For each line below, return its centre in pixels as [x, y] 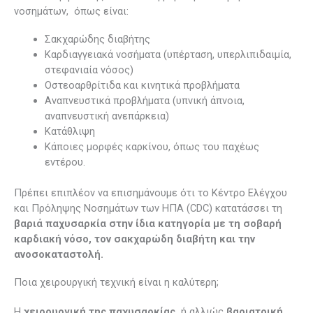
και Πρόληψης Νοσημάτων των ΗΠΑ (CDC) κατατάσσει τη [148, 209]
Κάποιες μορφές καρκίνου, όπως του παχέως [152, 147]
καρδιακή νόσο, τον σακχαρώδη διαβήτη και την [134, 239]
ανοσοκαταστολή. [59, 255]
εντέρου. [65, 162]
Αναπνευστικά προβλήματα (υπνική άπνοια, [144, 101]
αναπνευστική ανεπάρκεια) [107, 116]
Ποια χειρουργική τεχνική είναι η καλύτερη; [116, 283]
